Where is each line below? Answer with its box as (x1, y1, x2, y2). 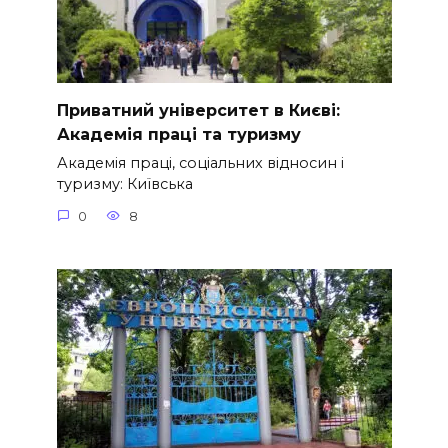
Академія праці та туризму (56, 124, 301, 144)
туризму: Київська (56, 175, 193, 194)
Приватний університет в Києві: (56, 100, 340, 120)
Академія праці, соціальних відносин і (56, 154, 344, 173)
